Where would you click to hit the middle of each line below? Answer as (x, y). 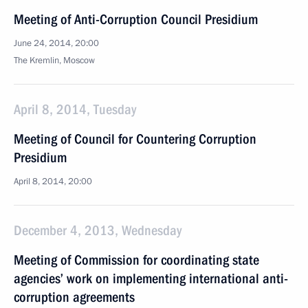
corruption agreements (74, 297)
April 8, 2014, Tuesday (75, 109)
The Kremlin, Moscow (54, 60)
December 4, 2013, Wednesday (98, 230)
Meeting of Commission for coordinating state (136, 260)
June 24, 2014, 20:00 (56, 43)
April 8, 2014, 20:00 (53, 181)
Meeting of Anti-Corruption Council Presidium (136, 19)
